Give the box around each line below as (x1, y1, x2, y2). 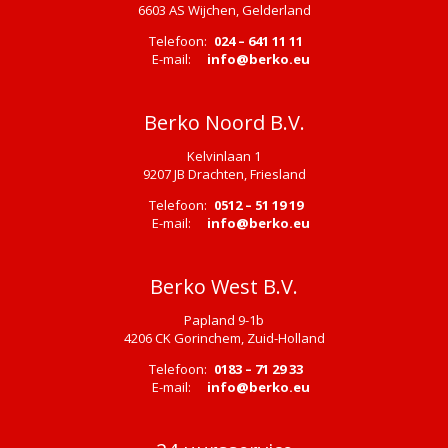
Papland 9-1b (184, 310, 264, 329)
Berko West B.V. (150, 272, 298, 300)
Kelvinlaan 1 (187, 146, 261, 165)
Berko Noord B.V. (143, 108, 305, 136)
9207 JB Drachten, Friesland (142, 164, 306, 183)
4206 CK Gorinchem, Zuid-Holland (123, 328, 325, 347)
